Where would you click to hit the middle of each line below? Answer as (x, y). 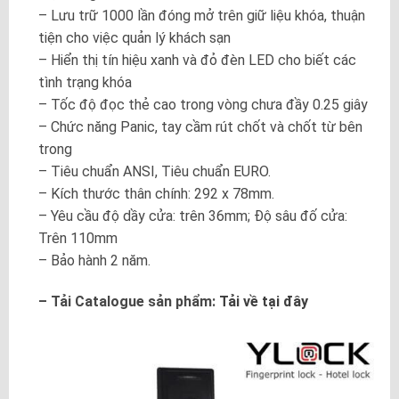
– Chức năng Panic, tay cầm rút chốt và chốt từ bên (200, 127)
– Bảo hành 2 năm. (94, 261)
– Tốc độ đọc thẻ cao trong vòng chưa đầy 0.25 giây (203, 105)
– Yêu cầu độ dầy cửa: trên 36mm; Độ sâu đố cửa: (192, 216)
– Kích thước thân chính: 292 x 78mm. (156, 194)
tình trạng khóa (85, 83)
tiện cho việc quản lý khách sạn (134, 38)
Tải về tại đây (263, 301)
